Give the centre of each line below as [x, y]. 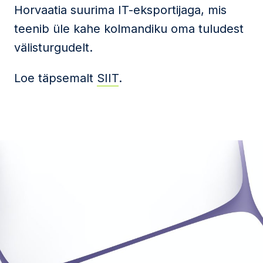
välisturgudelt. [53, 48]
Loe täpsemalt [55, 78]
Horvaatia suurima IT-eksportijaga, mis [120, 10]
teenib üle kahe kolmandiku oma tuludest [129, 29]
